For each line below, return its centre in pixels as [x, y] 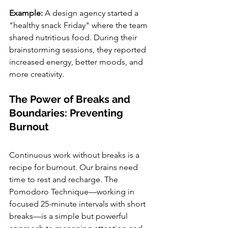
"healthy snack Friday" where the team [79, 25]
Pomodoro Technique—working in [73, 192]
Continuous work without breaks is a [75, 155]
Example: [27, 13]
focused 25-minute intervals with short [78, 204]
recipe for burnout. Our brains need [75, 167]
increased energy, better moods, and [77, 62]
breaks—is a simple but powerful [69, 216]
